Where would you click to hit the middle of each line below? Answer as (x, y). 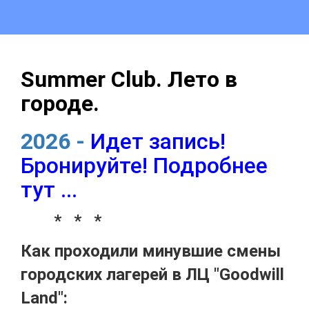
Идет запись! (158, 141)
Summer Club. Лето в (129, 79)
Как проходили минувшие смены (151, 251)
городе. (60, 103)
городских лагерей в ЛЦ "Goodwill (152, 275)
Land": (44, 298)
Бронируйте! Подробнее (144, 166)
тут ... (49, 190)
